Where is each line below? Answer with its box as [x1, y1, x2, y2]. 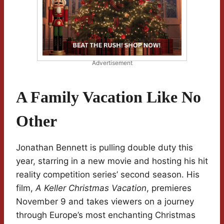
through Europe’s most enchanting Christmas [16, 210, 195, 220]
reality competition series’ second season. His [16, 169, 199, 180]
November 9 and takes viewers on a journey [16, 196, 194, 207]
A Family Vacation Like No [16, 88, 201, 106]
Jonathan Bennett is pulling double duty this [16, 142, 193, 153]
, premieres [146, 183, 191, 193]
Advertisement [91, 59, 132, 67]
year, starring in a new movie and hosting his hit [16, 156, 208, 166]
